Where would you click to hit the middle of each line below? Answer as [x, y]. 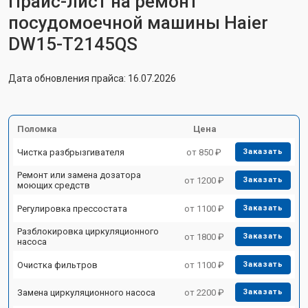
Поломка [37, 129]
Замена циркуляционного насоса [86, 292]
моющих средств [54, 185]
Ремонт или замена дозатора [79, 175]
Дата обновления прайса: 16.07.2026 [92, 78]
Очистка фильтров [57, 265]
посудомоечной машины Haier [138, 23]
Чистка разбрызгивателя [71, 152]
